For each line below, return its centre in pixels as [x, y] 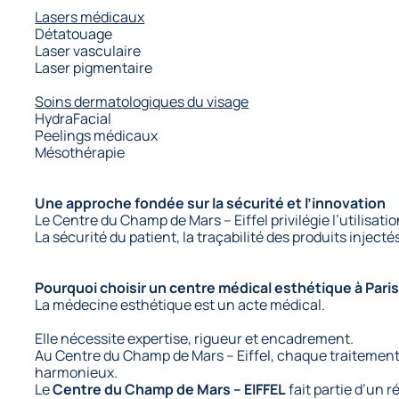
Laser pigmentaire [94, 67]
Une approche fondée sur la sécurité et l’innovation [211, 203]
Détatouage [74, 33]
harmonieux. [77, 372]
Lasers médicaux [90, 16]
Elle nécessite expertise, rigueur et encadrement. [195, 338]
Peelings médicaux [97, 135]
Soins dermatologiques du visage [142, 101]
